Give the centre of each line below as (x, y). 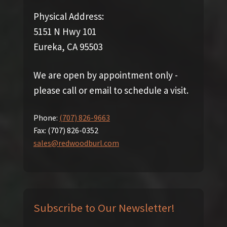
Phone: (46, 118)
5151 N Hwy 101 (65, 31)
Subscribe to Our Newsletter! (104, 208)
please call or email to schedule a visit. (111, 90)
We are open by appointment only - (105, 75)
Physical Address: (68, 16)
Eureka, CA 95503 (68, 46)
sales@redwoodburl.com (76, 143)
